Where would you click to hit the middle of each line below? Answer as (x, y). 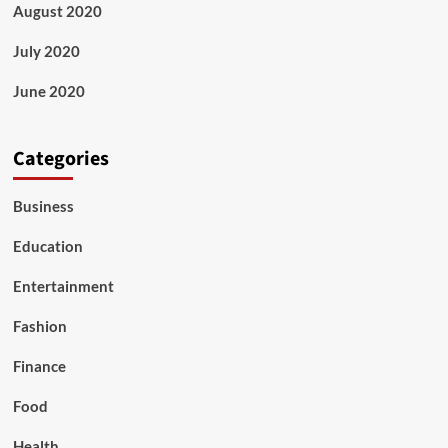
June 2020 (48, 91)
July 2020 (46, 51)
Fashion (39, 326)
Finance (39, 366)
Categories (60, 159)
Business (43, 206)
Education (47, 246)
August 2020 (57, 11)
